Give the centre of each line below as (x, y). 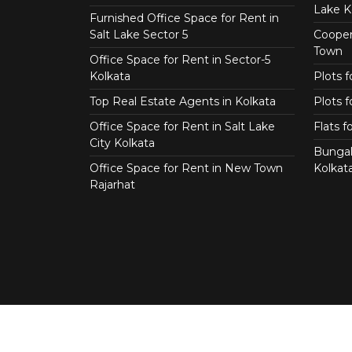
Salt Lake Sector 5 (139, 35)
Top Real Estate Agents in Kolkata (183, 101)
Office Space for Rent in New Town (186, 168)
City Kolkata (122, 143)
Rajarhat (112, 185)
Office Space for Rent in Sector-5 (180, 60)
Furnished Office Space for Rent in (184, 18)
